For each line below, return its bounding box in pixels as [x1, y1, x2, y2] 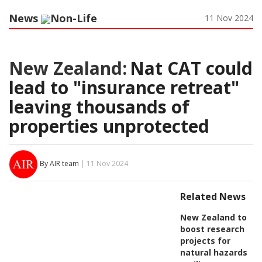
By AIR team [40, 158, 79, 169]
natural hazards [180, 246, 247, 258]
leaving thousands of [9, 94, 189, 119]
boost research [180, 223, 244, 235]
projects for [180, 235, 230, 246]
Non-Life [50, 11, 97, 25]
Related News [180, 189, 246, 203]
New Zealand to [180, 211, 247, 223]
